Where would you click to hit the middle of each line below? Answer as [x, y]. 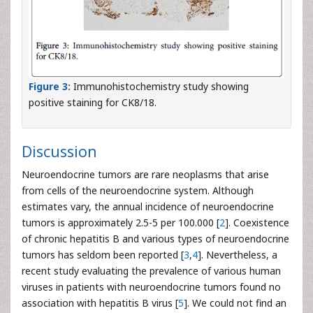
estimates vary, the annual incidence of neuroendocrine [148, 206]
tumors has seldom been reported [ [103, 254]
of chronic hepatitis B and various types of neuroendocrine [155, 238]
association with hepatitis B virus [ [100, 303]
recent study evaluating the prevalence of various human [151, 270]
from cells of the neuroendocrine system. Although [138, 190]
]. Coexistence [257, 222]
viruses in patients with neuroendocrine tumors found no [151, 286]
